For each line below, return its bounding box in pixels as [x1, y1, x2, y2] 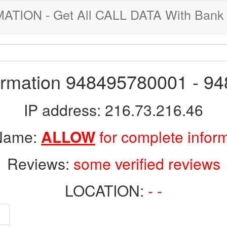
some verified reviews [73, 153, 220, 174]
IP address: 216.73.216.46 [24, 99, 203, 121]
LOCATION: [65, 179, 148, 201]
